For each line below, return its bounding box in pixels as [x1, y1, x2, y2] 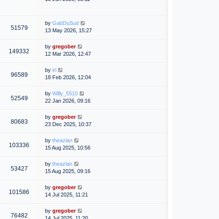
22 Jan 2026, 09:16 [45, 98, 90, 104]
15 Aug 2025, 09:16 [45, 168, 90, 175]
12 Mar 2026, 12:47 [45, 51, 91, 57]
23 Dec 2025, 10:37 [45, 121, 91, 128]
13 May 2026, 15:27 [45, 27, 92, 34]
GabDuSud [52, 20, 79, 26]
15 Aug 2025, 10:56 [45, 145, 90, 151]
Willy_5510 [52, 90, 78, 97]
